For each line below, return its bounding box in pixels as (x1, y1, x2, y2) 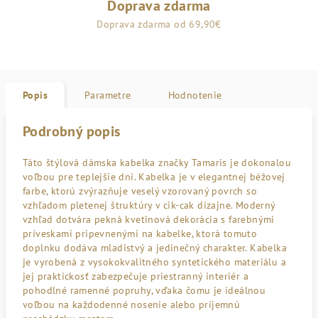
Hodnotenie (168, 89, 222, 102)
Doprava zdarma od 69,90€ (97, 18, 221, 31)
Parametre (84, 89, 131, 102)
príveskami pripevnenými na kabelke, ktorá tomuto (23, 227, 258, 240)
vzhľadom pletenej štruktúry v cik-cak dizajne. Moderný (23, 199, 275, 212)
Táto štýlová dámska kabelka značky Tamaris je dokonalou (23, 156, 291, 169)
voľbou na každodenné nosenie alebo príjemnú (23, 298, 241, 311)
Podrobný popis (23, 122, 121, 141)
